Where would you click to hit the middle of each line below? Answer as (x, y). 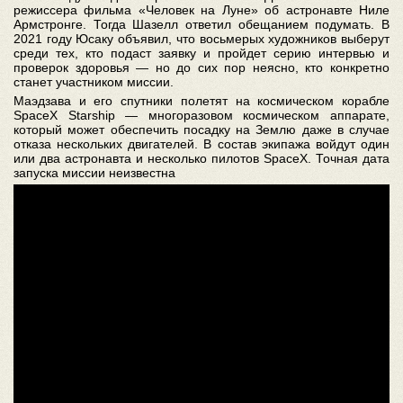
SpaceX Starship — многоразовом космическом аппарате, (201, 115)
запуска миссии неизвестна (94, 173)
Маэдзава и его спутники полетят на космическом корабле (201, 101)
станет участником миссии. (94, 82)
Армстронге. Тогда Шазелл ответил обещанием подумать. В (201, 24)
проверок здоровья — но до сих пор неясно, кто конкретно (201, 67)
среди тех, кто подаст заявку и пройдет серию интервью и (201, 53)
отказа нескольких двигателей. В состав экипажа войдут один (201, 144)
